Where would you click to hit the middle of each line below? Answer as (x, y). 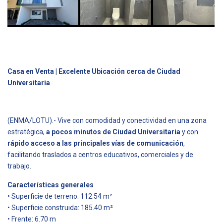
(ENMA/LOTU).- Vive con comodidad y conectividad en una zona (107, 120)
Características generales (51, 185)
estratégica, (27, 132)
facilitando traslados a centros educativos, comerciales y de (100, 154)
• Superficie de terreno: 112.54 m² (60, 196)
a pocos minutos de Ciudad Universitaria (113, 132)
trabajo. (19, 166)
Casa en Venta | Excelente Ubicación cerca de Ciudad (94, 71)
